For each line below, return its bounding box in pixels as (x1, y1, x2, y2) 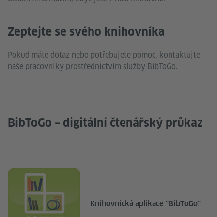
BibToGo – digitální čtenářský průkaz (8, 116, 203, 130)
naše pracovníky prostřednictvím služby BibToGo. (8, 62, 178, 72)
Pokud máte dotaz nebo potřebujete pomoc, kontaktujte (8, 50, 200, 61)
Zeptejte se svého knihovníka (8, 25, 165, 39)
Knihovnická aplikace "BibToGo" (90, 199, 201, 208)
